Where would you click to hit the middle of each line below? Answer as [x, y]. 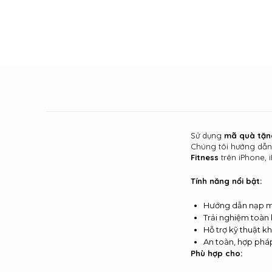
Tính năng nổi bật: [226, 181]
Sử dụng [208, 135]
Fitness [205, 157]
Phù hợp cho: [217, 253]
